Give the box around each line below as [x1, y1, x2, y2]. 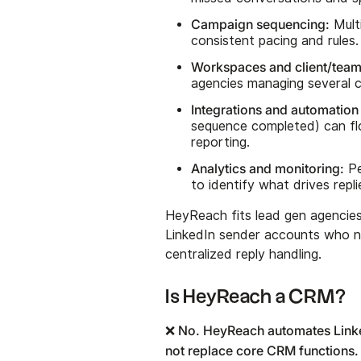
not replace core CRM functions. [165, 342, 359, 359]
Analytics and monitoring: [191, 160, 345, 176]
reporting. [191, 134, 251, 150]
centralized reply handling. [165, 246, 322, 262]
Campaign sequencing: [191, 15, 330, 32]
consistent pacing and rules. [191, 32, 359, 48]
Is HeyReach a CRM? [165, 287, 346, 307]
